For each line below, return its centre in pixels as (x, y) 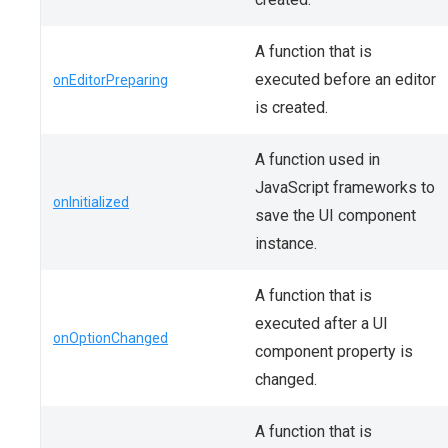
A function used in (317, 159)
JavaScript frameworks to (345, 187)
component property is (334, 351)
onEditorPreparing (110, 80)
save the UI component (335, 215)
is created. (291, 107)
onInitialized (91, 202)
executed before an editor (345, 79)
